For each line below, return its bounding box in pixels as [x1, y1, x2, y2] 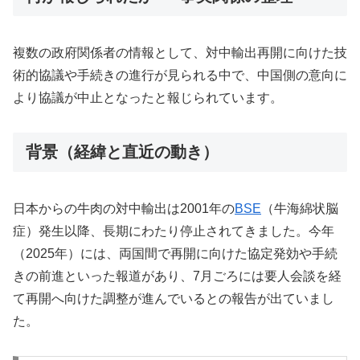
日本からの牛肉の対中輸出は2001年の [13, 202, 235, 216]
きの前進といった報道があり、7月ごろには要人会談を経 [13, 269, 342, 284]
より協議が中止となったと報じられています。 [13, 91, 283, 105]
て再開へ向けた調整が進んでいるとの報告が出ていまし [13, 292, 334, 306]
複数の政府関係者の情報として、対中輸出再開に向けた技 [13, 46, 347, 60]
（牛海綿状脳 [261, 202, 338, 216]
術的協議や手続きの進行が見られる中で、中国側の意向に [13, 68, 347, 83]
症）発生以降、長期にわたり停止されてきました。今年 [13, 224, 334, 239]
